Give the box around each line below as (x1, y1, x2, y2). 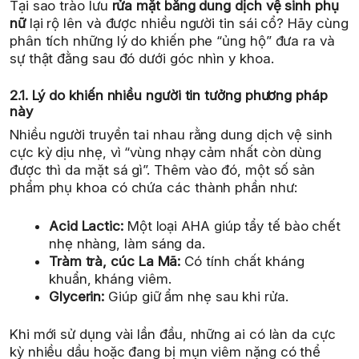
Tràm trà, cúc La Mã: (49, 252, 181, 269)
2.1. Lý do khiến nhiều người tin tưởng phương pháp (10, 87, 328, 104)
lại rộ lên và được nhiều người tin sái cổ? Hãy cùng (25, 14, 349, 31)
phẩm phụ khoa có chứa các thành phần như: (10, 179, 297, 196)
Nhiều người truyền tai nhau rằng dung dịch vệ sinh (10, 127, 333, 143)
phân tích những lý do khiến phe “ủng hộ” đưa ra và (10, 32, 335, 49)
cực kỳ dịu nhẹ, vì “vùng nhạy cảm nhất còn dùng (10, 144, 322, 161)
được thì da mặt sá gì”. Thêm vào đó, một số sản (10, 162, 316, 179)
